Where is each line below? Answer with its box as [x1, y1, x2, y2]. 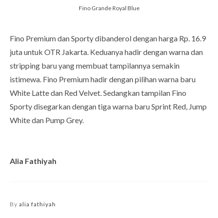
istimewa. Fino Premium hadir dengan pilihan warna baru [10, 74, 196, 84]
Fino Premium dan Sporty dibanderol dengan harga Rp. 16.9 [10, 34, 206, 43]
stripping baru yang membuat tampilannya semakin [10, 61, 180, 71]
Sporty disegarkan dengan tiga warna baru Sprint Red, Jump [10, 102, 207, 111]
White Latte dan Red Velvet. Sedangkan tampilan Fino [10, 88, 186, 98]
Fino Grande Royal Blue [78, 4, 140, 12]
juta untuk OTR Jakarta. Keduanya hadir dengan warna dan [10, 47, 203, 57]
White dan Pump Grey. [10, 115, 84, 125]
